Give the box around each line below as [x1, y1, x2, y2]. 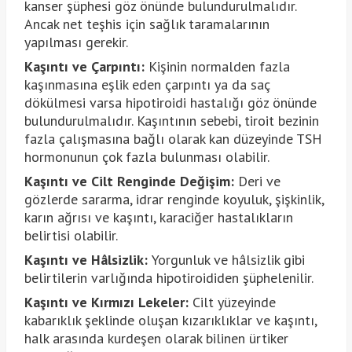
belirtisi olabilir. [24, 226, 118, 245]
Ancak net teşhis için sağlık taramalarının [24, 15, 269, 34]
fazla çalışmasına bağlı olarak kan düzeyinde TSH [24, 130, 322, 148]
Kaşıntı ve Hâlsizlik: [24, 251, 152, 269]
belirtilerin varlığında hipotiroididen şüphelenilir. [24, 269, 313, 288]
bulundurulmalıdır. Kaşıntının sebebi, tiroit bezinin [24, 112, 319, 130]
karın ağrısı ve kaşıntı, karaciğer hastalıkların [24, 208, 293, 227]
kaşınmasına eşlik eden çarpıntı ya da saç [24, 75, 270, 94]
